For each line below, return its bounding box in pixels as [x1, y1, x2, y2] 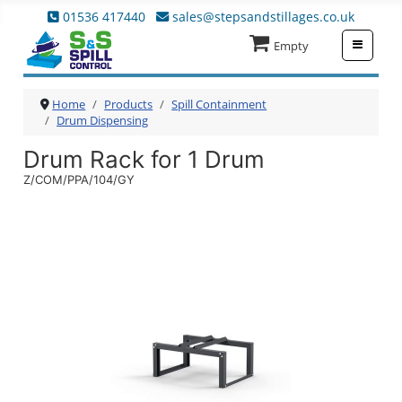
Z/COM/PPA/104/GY [23, 172, 135, 187]
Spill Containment [171, 96, 267, 112]
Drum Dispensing [57, 112, 148, 128]
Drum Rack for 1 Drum [23, 145, 265, 173]
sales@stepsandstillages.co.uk [171, 8, 354, 25]
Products [104, 96, 153, 112]
